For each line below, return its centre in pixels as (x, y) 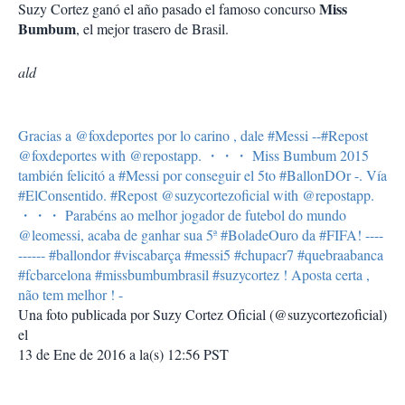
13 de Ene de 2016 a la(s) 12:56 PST (123, 354)
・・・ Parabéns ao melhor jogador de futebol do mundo (182, 215)
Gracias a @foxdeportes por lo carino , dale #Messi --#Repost (193, 135)
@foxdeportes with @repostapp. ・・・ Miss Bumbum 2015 (193, 155)
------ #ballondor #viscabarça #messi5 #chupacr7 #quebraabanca (201, 254)
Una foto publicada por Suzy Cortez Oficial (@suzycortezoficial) (202, 314)
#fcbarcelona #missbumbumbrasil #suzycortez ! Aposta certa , (194, 274)
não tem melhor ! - (71, 294)
